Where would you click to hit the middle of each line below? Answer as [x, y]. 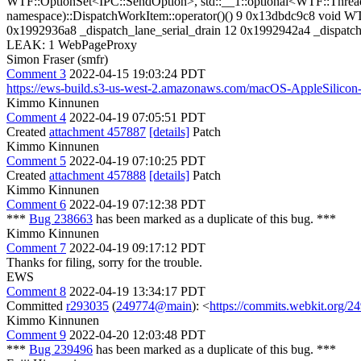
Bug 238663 [61, 218]
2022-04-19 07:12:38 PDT [137, 204]
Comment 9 [36, 334]
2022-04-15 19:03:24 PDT [137, 73]
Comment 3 [36, 73]
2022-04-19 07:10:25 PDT [137, 160]
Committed [36, 305]
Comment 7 [36, 247]
